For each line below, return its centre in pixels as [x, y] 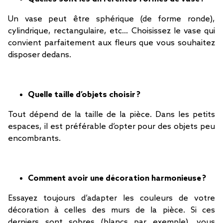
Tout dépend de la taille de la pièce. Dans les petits [111, 115]
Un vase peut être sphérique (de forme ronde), [111, 19]
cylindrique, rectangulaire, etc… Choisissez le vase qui [111, 31]
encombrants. [36, 139]
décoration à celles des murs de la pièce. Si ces [111, 210]
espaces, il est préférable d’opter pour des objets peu [111, 127]
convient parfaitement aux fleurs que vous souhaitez [111, 43]
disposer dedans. [42, 55]
